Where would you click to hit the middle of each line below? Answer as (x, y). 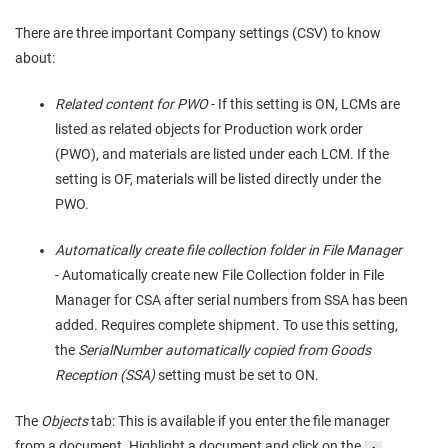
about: (35, 58)
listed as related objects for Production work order (209, 129)
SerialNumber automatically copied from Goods (224, 350)
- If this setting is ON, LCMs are (304, 104)
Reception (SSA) (105, 375)
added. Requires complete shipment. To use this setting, (226, 325)
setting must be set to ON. (237, 375)
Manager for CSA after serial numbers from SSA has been (231, 300)
